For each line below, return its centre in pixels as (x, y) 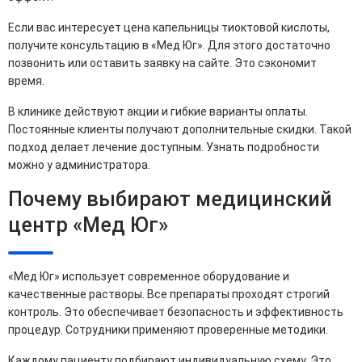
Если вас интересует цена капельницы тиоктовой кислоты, (169, 27)
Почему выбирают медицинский (170, 199)
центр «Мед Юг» (88, 225)
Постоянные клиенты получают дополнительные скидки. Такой (180, 129)
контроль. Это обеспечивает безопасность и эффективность (176, 312)
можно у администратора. (79, 165)
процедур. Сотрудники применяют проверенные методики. (168, 330)
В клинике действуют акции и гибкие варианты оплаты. (158, 112)
